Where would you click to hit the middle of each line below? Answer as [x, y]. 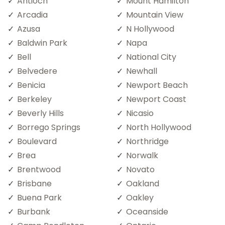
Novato [140, 169]
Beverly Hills [40, 113]
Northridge [147, 141]
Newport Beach [157, 85]
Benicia [31, 85]
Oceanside [147, 211]
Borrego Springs [49, 127]
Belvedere [37, 71]
